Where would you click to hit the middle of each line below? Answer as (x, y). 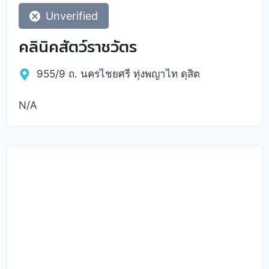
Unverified (72, 16)
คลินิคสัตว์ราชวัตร (78, 46)
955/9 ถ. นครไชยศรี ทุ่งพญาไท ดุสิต (118, 74)
